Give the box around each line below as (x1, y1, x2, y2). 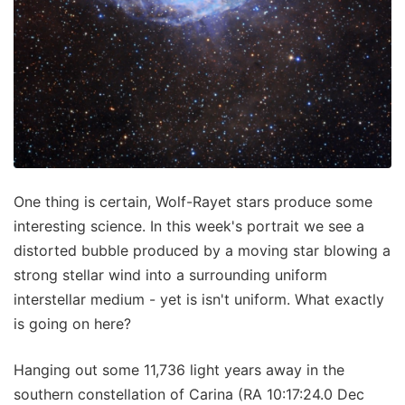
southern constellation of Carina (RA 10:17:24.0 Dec (14, 384, 364, 403)
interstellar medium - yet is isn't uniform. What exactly (14, 289, 384, 308)
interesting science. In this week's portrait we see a (14, 216, 364, 235)
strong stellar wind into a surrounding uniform (14, 265, 327, 284)
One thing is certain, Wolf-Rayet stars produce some (14, 192, 372, 211)
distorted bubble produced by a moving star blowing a (14, 240, 391, 259)
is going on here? (14, 314, 131, 333)
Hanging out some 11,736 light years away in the (14, 360, 344, 379)
